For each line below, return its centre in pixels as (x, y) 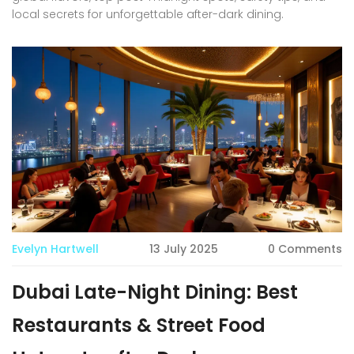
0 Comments (305, 249)
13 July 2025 (183, 249)
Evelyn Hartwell (55, 249)
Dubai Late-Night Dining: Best (155, 292)
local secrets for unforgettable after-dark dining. (148, 14)
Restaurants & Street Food (139, 325)
